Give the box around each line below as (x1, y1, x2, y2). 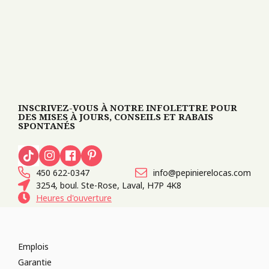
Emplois (18, 240, 49, 252)
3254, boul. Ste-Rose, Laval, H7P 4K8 (36, 179, 181, 191)
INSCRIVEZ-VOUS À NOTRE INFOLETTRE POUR (18, 101, 237, 113)
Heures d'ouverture (36, 192, 112, 204)
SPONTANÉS (18, 119, 75, 131)
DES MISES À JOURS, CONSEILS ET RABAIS (18, 110, 213, 122)
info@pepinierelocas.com (153, 166, 251, 178)
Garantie (18, 256, 52, 268)
